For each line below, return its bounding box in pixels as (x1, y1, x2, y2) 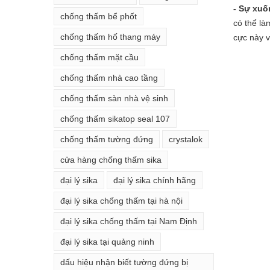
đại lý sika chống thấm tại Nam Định (60, 216, 197, 226)
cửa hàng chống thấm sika (60, 154, 162, 165)
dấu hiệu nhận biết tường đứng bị (60, 257, 188, 267)
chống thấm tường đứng (60, 134, 153, 144)
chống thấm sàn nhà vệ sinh (60, 93, 168, 103)
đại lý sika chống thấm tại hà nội (60, 195, 183, 206)
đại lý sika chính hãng (113, 175, 196, 185)
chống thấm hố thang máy (60, 31, 160, 42)
